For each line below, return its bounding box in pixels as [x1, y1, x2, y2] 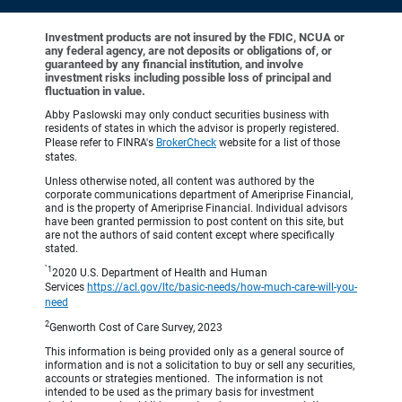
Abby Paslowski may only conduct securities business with [45, 108, 329, 121]
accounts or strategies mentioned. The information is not [45, 371, 323, 385]
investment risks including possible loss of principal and [45, 70, 331, 84]
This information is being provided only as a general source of [45, 345, 344, 358]
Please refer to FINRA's [45, 135, 156, 149]
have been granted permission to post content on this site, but [45, 214, 344, 228]
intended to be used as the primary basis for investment [45, 385, 314, 398]
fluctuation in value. [45, 83, 145, 98]
